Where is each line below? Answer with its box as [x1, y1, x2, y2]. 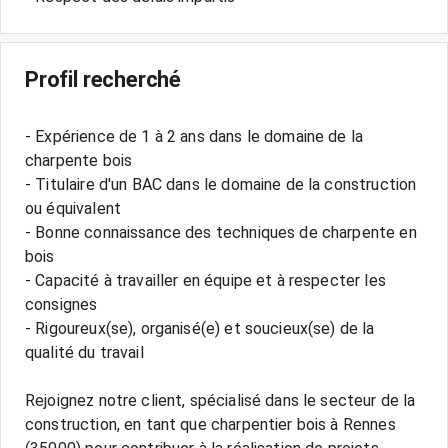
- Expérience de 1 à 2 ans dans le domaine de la [25, 127, 364, 146]
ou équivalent [25, 199, 121, 218]
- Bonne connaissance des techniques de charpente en [25, 223, 417, 242]
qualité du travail [25, 343, 144, 362]
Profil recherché [25, 67, 182, 92]
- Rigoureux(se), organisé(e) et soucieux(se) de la [25, 319, 375, 338]
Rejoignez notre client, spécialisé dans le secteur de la [25, 391, 416, 410]
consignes [25, 295, 98, 314]
